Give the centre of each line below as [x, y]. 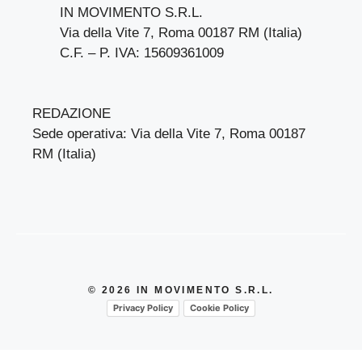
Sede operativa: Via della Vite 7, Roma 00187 [169, 134]
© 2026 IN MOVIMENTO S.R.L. [181, 290]
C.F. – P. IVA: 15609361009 [142, 53]
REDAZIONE [72, 114]
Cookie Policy [219, 307]
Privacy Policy [143, 307]
